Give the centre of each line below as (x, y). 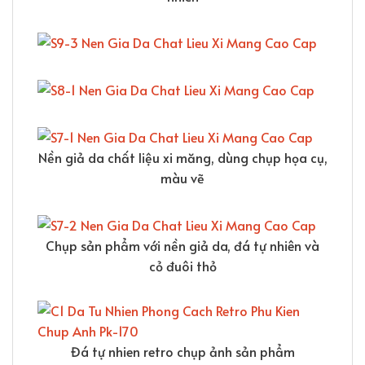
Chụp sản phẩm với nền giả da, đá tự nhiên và (182, 245)
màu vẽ (182, 178)
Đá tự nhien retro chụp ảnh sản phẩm (182, 351)
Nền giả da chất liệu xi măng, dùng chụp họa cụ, (182, 158)
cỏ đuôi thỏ (182, 265)
